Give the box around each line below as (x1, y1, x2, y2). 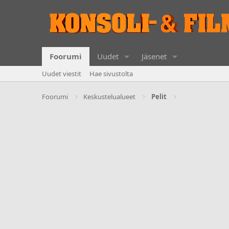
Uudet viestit (42, 69, 81, 78)
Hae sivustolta (89, 69, 133, 78)
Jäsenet (141, 51, 167, 61)
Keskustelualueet (83, 92, 136, 101)
